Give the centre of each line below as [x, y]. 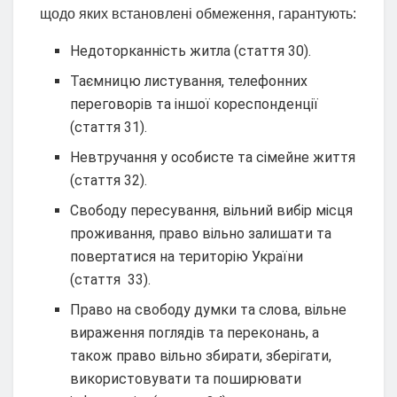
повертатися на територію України [187, 257]
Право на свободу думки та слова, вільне [209, 310]
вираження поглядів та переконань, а [195, 333]
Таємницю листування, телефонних [189, 82]
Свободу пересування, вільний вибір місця [212, 211]
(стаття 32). [109, 181]
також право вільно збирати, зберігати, [201, 356]
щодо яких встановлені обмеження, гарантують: [198, 14]
